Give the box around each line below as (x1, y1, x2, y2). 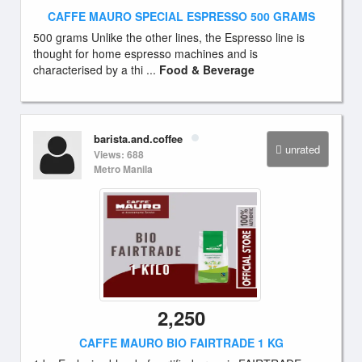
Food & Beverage (159, 61, 255, 78)
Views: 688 (94, 147, 144, 162)
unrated (285, 141, 320, 157)
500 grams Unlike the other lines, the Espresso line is (33, 29, 305, 45)
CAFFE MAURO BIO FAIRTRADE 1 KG (78, 335, 284, 351)
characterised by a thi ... (33, 61, 159, 78)
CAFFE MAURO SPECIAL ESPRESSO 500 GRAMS (47, 8, 315, 24)
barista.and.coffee (94, 131, 183, 146)
